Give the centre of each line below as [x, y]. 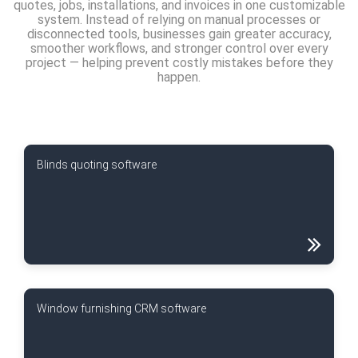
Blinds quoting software [97, 165]
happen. [179, 77]
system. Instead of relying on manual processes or [179, 20]
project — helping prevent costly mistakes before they [179, 63]
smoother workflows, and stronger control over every [179, 48]
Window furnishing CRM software [121, 308]
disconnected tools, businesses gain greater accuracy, [179, 34]
